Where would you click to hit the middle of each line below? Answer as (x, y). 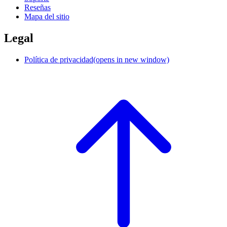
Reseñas (37, 7)
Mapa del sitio (47, 16)
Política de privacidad (59, 59)
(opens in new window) (131, 59)
